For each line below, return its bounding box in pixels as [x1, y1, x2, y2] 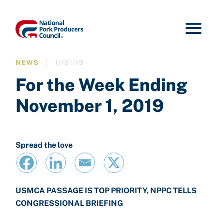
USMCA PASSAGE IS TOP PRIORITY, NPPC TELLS [15, 186, 197, 195]
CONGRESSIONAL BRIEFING [15, 199, 123, 208]
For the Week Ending [15, 75, 187, 95]
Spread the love [15, 140, 73, 150]
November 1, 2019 [15, 95, 164, 116]
